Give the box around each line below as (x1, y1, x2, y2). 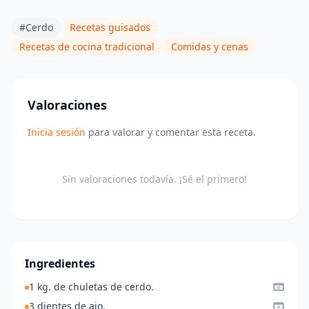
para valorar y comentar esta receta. (86, 125, 256, 139)
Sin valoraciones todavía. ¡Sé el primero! (62, 172, 247, 186)
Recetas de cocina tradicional (19, 39, 154, 53)
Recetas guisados (70, 20, 150, 34)
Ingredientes (25, 255, 95, 271)
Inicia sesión (28, 125, 86, 139)
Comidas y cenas (171, 39, 248, 53)
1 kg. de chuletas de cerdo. (29, 279, 154, 293)
